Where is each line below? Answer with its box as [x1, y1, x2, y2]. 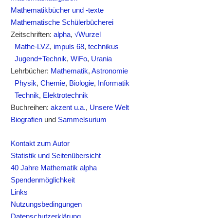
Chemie [40, 79, 66, 87]
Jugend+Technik [11, 55, 67, 63]
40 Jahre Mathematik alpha [11, 164, 97, 172]
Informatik [98, 79, 130, 87]
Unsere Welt [90, 104, 129, 111]
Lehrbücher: [11, 67, 51, 75]
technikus [88, 43, 119, 51]
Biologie [69, 79, 94, 87]
